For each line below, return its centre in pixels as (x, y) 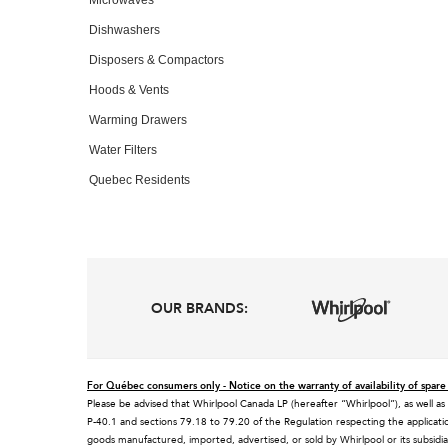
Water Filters (123, 149)
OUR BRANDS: (199, 307)
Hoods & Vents (129, 89)
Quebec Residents (139, 179)
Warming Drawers (138, 119)
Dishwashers (124, 29)
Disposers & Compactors (156, 59)
